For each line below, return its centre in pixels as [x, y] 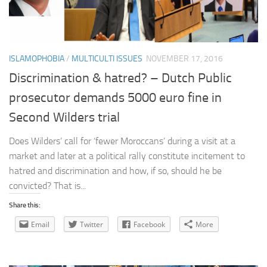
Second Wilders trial [64, 117]
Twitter [91, 224]
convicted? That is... [47, 185]
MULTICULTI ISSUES [107, 58]
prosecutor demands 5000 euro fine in [115, 97]
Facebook [149, 224]
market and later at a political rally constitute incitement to [127, 156]
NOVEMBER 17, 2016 [184, 58]
